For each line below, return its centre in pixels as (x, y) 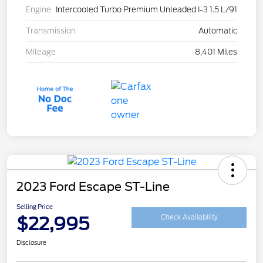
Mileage (41, 52)
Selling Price (35, 206)
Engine (38, 9)
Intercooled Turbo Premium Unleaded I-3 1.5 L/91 (146, 9)
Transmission (51, 31)
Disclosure (31, 242)
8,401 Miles (216, 52)
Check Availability (189, 218)
